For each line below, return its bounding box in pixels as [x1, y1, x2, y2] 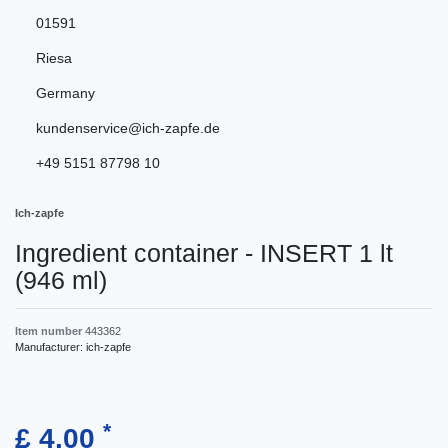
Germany [36, 85, 95, 102]
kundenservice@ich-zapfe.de [36, 120, 220, 137]
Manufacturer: [15, 341, 86, 354]
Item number [15, 325, 85, 338]
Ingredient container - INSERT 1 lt [15, 239, 393, 268]
